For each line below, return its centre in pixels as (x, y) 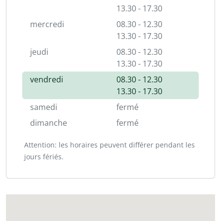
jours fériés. (44, 157)
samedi (44, 107)
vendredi (47, 79)
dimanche (49, 123)
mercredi (47, 24)
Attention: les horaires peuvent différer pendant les (110, 145)
